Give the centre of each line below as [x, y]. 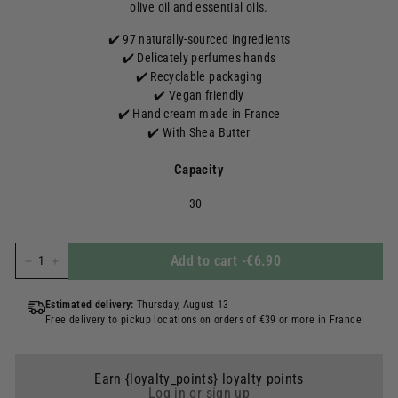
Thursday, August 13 [183, 305]
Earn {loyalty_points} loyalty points [199, 379]
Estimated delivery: [92, 305]
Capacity [199, 170]
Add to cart [204, 261]
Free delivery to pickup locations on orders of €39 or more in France [203, 320]
